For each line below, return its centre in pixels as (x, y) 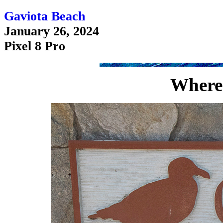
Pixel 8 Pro (35, 46)
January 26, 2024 (52, 31)
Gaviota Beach (45, 16)
